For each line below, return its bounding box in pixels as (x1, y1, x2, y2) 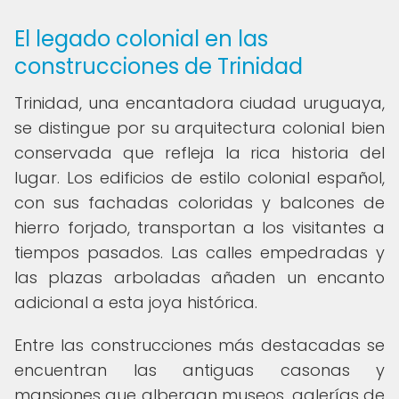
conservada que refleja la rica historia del (14, 142, 385, 164)
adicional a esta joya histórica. (14, 291, 257, 313)
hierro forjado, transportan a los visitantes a (14, 216, 385, 239)
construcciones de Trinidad (14, 52, 303, 81)
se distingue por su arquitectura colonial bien (14, 117, 385, 139)
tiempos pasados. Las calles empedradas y (14, 241, 385, 264)
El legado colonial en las (14, 24, 268, 53)
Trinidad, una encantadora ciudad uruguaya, (14, 92, 385, 114)
